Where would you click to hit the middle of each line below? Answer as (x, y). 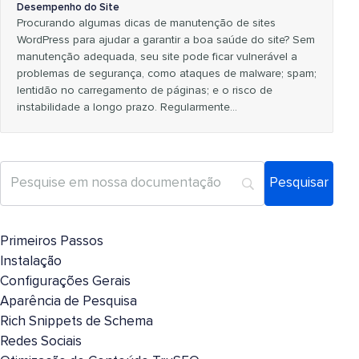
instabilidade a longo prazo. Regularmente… (127, 108)
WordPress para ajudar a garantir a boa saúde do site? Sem (166, 40)
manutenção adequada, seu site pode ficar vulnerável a (157, 57)
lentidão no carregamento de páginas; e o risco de (145, 91)
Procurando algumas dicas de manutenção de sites (146, 24)
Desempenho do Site (68, 8)
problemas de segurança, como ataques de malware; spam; (167, 74)
